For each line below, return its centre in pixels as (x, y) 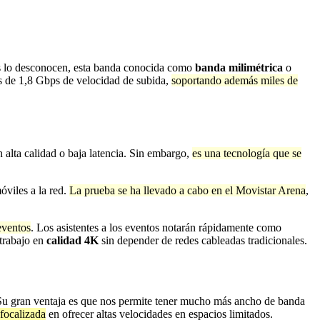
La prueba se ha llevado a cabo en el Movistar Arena (187, 191)
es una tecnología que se (247, 154)
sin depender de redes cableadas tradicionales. (203, 241)
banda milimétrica (239, 67)
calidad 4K (72, 241)
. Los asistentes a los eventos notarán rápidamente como (156, 228)
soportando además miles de (235, 80)
